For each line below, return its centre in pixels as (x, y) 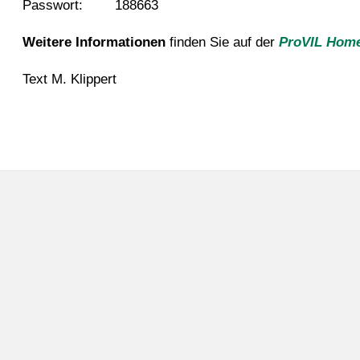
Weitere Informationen (94, 42)
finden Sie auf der (222, 42)
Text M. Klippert (69, 79)
